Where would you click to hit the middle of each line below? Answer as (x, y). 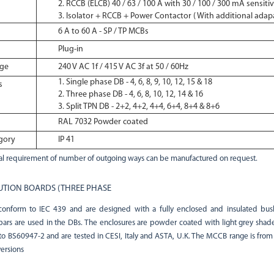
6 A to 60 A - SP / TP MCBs (103, 31)
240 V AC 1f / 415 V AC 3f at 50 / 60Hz (123, 67)
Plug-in (70, 49)
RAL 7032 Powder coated (103, 122)
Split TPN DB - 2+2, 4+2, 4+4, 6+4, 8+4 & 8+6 (143, 107)
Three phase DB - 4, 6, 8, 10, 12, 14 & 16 (134, 94)
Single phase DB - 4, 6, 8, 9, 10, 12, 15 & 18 (139, 82)
